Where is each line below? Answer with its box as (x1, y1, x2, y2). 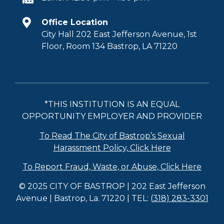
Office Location (41, 17, 108, 27)
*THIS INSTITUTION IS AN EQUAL (44, 99, 179, 109)
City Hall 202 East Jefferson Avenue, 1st (41, 29, 197, 39)
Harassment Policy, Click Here (53, 142, 171, 152)
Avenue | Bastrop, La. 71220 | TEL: (15, 193, 150, 203)
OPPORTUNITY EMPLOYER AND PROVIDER (22, 111, 202, 121)
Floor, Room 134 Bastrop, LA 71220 (41, 41, 177, 51)
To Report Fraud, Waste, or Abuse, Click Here (22, 162, 201, 172)
